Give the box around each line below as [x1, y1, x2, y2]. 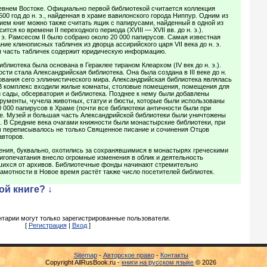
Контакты [160, 252, 188, 259]
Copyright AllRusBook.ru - [45, 259, 122, 266]
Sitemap [73, 252, 97, 259]
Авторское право [103, 252, 154, 259]
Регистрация [28, 221, 67, 229]
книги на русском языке [122, 259, 194, 266]
